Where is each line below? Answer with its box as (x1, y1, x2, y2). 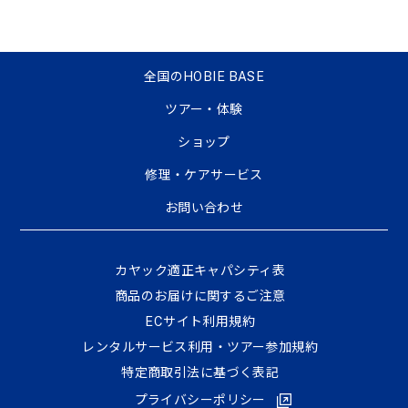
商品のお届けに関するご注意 (114, 289, 286, 304)
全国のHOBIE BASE (143, 69, 265, 84)
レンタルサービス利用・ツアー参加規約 (82, 340, 319, 355)
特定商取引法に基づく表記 (121, 365, 280, 381)
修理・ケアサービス (145, 168, 263, 182)
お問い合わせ (164, 200, 244, 215)
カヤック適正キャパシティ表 (115, 263, 286, 279)
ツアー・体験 (165, 102, 243, 117)
